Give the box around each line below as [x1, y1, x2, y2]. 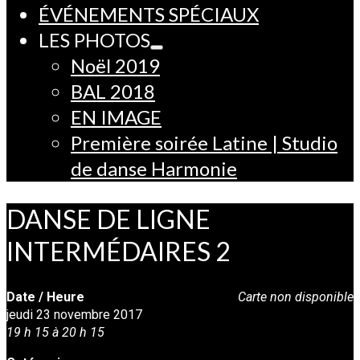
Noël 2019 [71, 54, 160, 77]
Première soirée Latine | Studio [71, 131, 337, 154]
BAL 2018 [71, 80, 155, 103]
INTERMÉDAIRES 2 [6, 235, 231, 267]
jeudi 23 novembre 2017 [6, 307, 142, 323]
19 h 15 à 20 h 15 [6, 325, 104, 341]
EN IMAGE [71, 105, 162, 129]
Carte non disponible [238, 289, 354, 305]
